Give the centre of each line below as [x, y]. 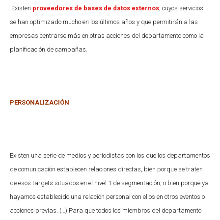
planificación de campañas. [49, 49]
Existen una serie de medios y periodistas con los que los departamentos [110, 155]
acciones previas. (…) [39, 210]
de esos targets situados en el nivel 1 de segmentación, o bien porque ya [109, 183]
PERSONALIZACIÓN [40, 102]
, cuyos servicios [181, 8]
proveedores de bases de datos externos [96, 8]
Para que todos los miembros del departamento [135, 210]
